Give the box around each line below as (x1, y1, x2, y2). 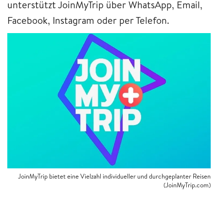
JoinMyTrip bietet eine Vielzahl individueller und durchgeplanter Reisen (18, 171, 211, 181)
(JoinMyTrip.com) (163, 180, 211, 189)
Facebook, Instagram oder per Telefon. (7, 13, 169, 27)
